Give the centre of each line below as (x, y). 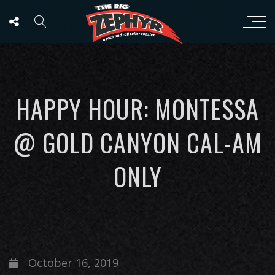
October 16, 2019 (73, 263)
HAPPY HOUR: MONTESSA (137, 109)
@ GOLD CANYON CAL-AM (137, 142)
